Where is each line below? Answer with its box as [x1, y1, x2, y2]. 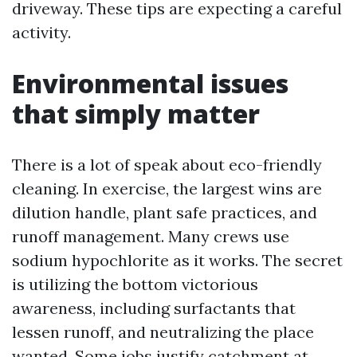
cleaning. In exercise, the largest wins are [12, 178, 322, 198]
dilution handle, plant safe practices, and [12, 202, 317, 222]
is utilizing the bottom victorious [12, 274, 258, 294]
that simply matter [12, 96, 260, 131]
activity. [12, 22, 71, 42]
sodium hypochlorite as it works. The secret [12, 250, 343, 270]
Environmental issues [12, 66, 288, 100]
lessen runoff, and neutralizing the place [12, 322, 314, 342]
